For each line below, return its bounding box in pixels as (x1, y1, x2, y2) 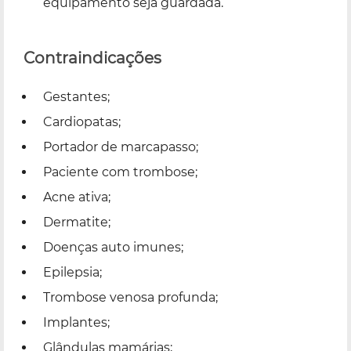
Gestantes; (43, 89, 110, 104)
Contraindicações (24, 48, 161, 67)
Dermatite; (43, 214, 110, 230)
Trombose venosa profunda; (43, 289, 218, 305)
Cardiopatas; (43, 114, 121, 129)
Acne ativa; (43, 189, 110, 204)
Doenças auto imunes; (43, 239, 183, 255)
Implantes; (43, 314, 110, 330)
